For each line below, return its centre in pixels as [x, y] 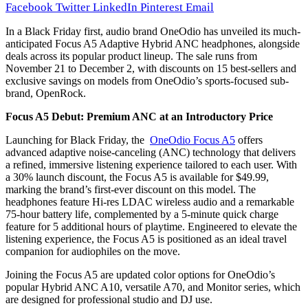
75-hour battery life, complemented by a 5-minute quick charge [142, 214]
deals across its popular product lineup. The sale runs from [131, 56]
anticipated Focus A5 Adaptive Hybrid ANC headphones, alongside [153, 43]
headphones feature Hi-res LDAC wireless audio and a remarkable [150, 201]
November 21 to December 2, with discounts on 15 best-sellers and [151, 68]
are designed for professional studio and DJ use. [109, 299]
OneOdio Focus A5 [192, 140]
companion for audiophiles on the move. [93, 251]
